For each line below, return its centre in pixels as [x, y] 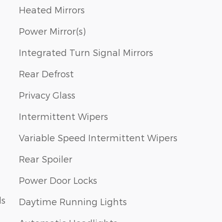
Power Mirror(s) [52, 31]
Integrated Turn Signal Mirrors [86, 52]
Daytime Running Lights [73, 201]
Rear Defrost [46, 73]
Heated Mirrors [52, 9]
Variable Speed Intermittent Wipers [98, 137]
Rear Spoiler [46, 159]
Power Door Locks [58, 180]
